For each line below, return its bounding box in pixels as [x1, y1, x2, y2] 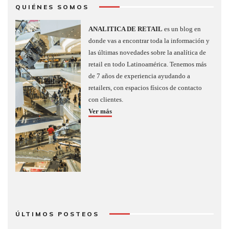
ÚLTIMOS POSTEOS [15, 210, 99, 218]
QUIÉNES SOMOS [15, 3, 89, 11]
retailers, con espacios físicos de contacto [88, 83, 202, 91]
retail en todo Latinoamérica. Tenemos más [88, 60, 207, 68]
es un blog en [163, 25, 201, 33]
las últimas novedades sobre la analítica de [88, 48, 207, 56]
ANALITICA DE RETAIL [88, 25, 163, 33]
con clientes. [88, 95, 124, 103]
